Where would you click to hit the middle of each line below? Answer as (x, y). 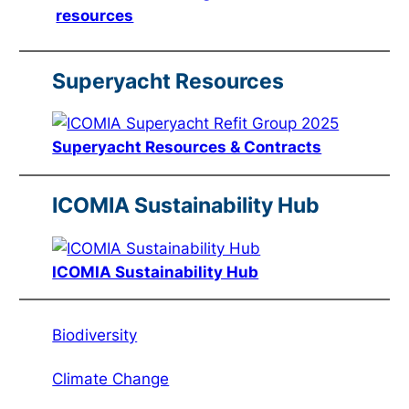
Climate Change (111, 379)
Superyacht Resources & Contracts (187, 147)
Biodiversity (95, 336)
